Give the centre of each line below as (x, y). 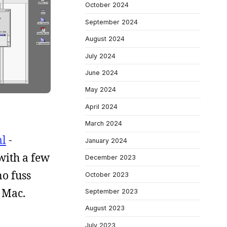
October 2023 (107, 174)
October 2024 (107, 5)
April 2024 (101, 106)
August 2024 (105, 39)
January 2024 (106, 140)
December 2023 (110, 158)
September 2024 (111, 22)
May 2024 (101, 90)
